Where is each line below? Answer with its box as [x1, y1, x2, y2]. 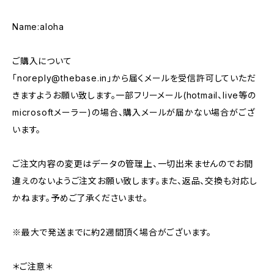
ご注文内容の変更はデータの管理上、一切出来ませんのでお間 [12, 158, 253, 169]
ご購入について [12, 55, 72, 66]
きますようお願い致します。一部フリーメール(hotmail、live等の [12, 89, 256, 100]
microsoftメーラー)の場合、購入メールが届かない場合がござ [12, 106, 255, 117]
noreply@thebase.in [17, 72, 108, 83]
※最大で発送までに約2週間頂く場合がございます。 [12, 226, 212, 237]
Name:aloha [12, 21, 64, 32]
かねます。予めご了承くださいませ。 [12, 192, 148, 203]
